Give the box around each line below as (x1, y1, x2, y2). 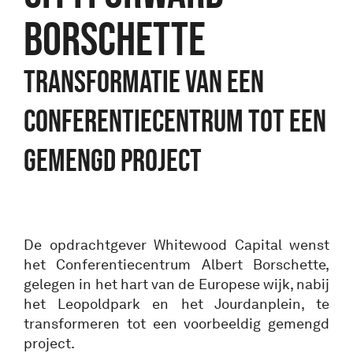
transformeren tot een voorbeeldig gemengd (24, 314, 329, 333)
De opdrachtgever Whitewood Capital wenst (24, 236, 329, 254)
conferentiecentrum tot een (24, 102, 326, 139)
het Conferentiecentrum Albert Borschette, (24, 255, 329, 273)
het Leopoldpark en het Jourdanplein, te (24, 295, 329, 313)
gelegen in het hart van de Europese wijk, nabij (24, 275, 329, 293)
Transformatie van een (24, 63, 264, 99)
